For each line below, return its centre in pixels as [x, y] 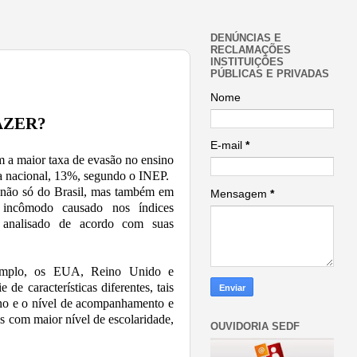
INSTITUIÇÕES [247, 62]
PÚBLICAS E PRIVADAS [270, 74]
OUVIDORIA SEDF [255, 327]
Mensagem [240, 194]
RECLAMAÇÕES [251, 50]
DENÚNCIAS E [246, 38]
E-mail [228, 146]
